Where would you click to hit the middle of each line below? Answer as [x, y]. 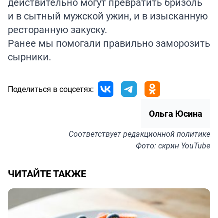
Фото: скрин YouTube [173, 146]
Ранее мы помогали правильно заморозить [109, 43]
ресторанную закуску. [57, 30]
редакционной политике [167, 134]
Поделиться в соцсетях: [51, 89]
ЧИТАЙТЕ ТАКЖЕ [47, 174]
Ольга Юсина [176, 114]
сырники [28, 57]
